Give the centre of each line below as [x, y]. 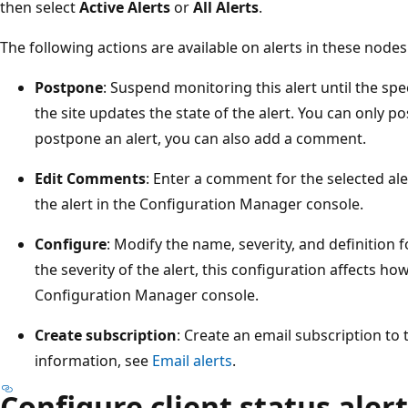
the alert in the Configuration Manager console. [199, 204]
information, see [93, 360]
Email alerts [192, 360]
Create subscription [106, 335]
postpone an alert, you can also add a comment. [200, 138]
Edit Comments [90, 178]
